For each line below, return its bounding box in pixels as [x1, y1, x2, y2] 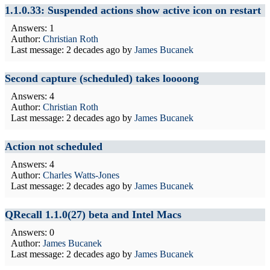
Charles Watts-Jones [43, 170, 119, 180]
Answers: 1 [11, 23, 54, 33]
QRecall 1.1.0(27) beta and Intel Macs [5, 209, 181, 221]
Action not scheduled [5, 140, 102, 152]
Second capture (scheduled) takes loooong [5, 72, 199, 84]
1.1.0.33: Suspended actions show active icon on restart [5, 4, 261, 16]
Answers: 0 [11, 227, 54, 237]
